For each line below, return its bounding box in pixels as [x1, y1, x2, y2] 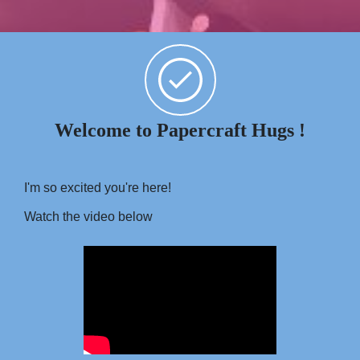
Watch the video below [24, 210, 153, 223]
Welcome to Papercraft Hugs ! [55, 120, 305, 141]
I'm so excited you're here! [24, 181, 174, 194]
